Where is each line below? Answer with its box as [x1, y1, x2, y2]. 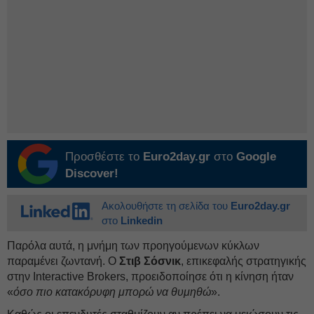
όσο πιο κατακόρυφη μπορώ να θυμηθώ [13, 286, 211, 298]
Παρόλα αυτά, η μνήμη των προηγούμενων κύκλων [7, 240, 259, 252]
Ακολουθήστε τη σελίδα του [102, 200, 231, 212]
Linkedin [121, 214, 163, 226]
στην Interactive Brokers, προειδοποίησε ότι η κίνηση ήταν [7, 271, 294, 282]
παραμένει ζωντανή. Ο [7, 255, 119, 267]
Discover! [65, 167, 118, 180]
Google [236, 150, 276, 163]
